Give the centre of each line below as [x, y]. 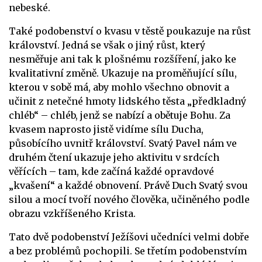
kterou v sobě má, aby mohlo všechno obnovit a [119, 87]
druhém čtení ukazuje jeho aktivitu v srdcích [114, 158]
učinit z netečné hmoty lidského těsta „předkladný [127, 101]
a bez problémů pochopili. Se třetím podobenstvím [128, 251]
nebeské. [30, 8]
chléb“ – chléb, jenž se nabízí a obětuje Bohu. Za [120, 116]
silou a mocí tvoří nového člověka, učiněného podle [129, 200]
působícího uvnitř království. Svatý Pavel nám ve [123, 144]
